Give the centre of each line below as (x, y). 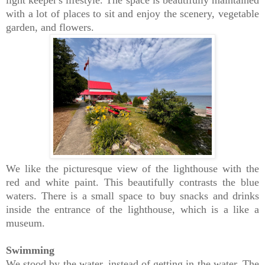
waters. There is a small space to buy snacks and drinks (132, 196)
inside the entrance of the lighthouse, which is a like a (132, 210)
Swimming (30, 251)
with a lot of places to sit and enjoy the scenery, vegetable (132, 14)
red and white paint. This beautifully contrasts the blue (132, 182)
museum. (25, 223)
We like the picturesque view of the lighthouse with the (132, 169)
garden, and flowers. (50, 28)
